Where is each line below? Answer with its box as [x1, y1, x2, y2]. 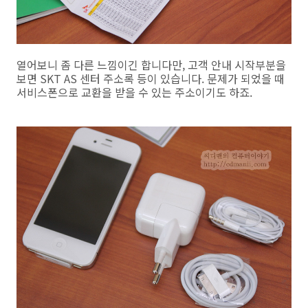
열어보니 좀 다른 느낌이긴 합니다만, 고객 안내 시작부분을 [16, 56, 286, 73]
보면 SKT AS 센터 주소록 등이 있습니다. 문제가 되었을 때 [16, 69, 285, 87]
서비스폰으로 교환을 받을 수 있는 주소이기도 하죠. [16, 83, 252, 100]
